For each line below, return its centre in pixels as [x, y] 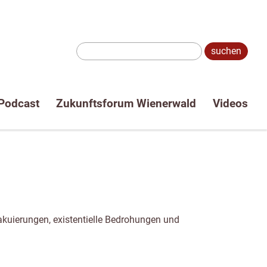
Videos [230, 103]
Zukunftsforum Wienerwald [126, 103]
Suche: [76, 57]
